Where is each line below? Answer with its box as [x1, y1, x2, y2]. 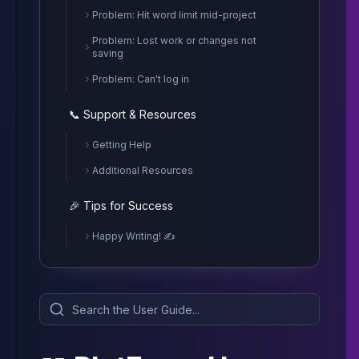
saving [91, 47, 123, 59]
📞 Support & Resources [69, 107, 196, 121]
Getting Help [92, 139, 151, 151]
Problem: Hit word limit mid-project [92, 9, 256, 21]
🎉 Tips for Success [69, 199, 173, 212]
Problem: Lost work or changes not [91, 34, 256, 46]
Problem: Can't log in [92, 73, 189, 85]
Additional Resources [92, 164, 193, 176]
